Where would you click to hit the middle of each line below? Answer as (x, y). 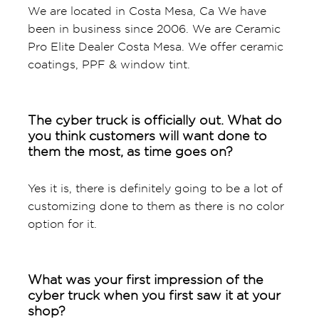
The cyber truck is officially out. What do (155, 120)
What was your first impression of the (145, 279)
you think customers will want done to (147, 135)
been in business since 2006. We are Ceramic (154, 28)
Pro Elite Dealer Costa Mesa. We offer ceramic (155, 46)
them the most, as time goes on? (130, 151)
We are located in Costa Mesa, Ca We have (147, 11)
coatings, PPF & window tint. (109, 64)
